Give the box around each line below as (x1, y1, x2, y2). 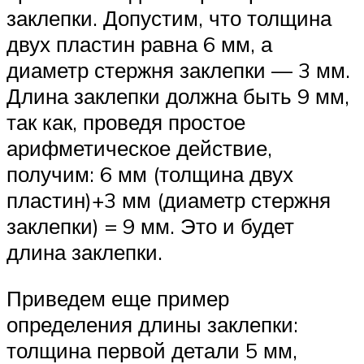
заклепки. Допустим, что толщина (6, 4, 331, 31)
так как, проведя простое (6, 108, 245, 135)
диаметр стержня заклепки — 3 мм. (6, 56, 350, 83)
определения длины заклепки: (6, 311, 298, 338)
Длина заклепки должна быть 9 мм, (6, 82, 349, 109)
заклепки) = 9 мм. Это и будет (6, 212, 294, 239)
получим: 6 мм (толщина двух (6, 160, 293, 187)
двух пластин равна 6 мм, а (6, 30, 272, 57)
